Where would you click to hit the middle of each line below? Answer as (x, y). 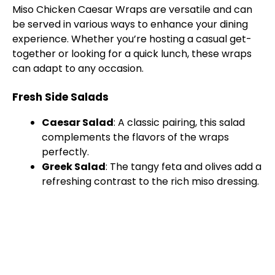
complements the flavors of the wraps (135, 137)
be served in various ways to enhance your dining (130, 25)
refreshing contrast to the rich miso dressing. (150, 182)
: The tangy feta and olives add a (184, 167)
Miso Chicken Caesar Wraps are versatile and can (132, 10)
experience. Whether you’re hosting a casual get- (132, 39)
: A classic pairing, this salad (179, 123)
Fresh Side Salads (60, 97)
